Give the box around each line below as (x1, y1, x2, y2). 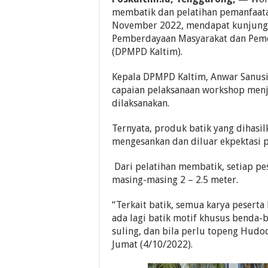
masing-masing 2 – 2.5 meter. (112, 173, 238, 185)
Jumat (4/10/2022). (112, 238, 193, 250)
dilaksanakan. (112, 97, 169, 109)
